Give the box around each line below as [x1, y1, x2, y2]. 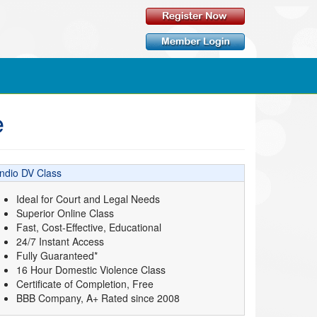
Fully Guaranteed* [16, 248, 98, 263]
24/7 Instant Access [16, 234, 104, 248]
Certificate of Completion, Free [16, 277, 154, 291]
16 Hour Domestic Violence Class [16, 263, 166, 277]
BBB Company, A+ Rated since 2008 [16, 291, 180, 305]
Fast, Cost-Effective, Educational [16, 220, 161, 234]
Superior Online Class [16, 206, 114, 220]
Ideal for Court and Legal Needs [16, 192, 160, 206]
